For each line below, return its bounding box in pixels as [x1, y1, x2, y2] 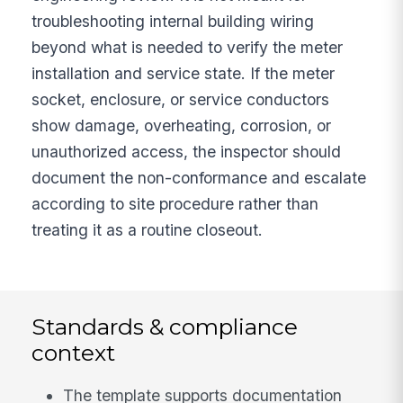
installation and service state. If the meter [31, 63, 336, 83]
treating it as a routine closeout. [31, 219, 264, 239]
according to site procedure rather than [31, 193, 319, 213]
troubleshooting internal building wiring [31, 11, 315, 31]
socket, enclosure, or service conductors [31, 89, 330, 109]
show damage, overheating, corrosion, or [31, 115, 332, 135]
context [31, 338, 116, 366]
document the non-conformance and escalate [31, 167, 367, 187]
